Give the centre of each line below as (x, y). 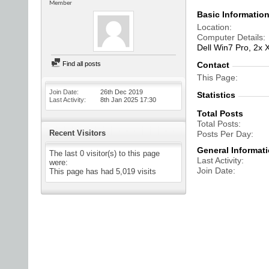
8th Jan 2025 (120, 100)
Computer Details (230, 37)
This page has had (83, 171)
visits (146, 171)
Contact (213, 65)
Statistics (216, 95)
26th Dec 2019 (122, 92)
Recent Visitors (77, 133)
